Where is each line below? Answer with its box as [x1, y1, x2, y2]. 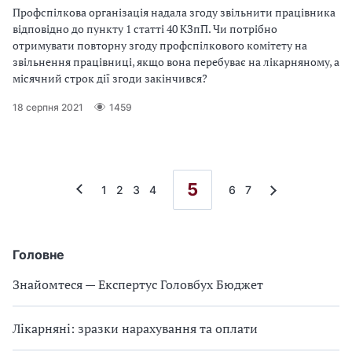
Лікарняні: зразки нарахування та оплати [13, 320, 258, 337]
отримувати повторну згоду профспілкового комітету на [13, 38, 307, 53]
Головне [13, 247, 64, 262]
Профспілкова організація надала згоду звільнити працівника [13, 5, 335, 20]
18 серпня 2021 [13, 101, 83, 113]
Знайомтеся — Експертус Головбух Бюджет [13, 276, 263, 293]
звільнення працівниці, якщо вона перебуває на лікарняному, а [13, 54, 339, 69]
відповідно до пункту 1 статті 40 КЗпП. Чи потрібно [13, 21, 277, 36]
